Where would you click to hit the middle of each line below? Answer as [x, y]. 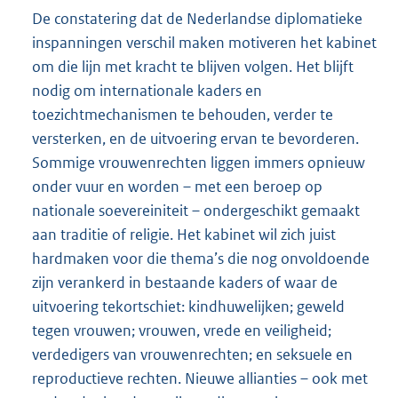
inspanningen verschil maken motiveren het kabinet [204, 43]
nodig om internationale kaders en [147, 91]
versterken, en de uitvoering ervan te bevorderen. [195, 139]
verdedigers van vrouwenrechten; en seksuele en [192, 355]
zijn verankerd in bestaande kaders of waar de [185, 283]
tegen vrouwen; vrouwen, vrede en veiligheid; [182, 331]
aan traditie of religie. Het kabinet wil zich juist [184, 235]
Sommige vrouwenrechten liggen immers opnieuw [199, 163]
